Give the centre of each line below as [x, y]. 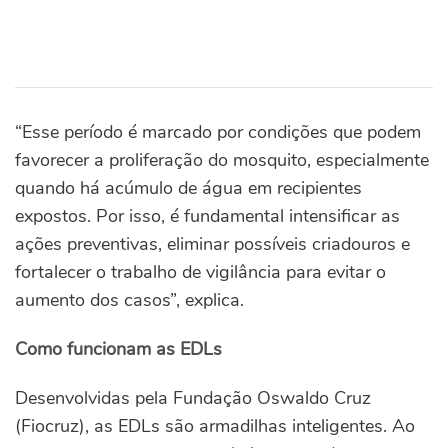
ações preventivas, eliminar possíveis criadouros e [212, 244]
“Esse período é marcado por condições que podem [218, 132]
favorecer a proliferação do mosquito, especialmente [222, 160]
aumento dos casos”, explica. [129, 300]
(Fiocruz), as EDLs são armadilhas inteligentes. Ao [215, 426]
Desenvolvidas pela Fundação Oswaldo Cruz [193, 398]
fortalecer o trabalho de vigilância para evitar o [200, 272]
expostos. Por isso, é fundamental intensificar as [207, 216]
